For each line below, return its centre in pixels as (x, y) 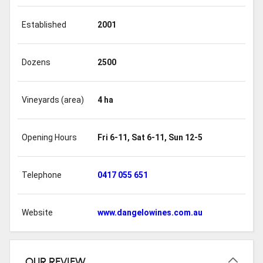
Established (44, 25)
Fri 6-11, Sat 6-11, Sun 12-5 (150, 138)
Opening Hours (49, 138)
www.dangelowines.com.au (150, 213)
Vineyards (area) (53, 100)
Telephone (41, 175)
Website (37, 213)
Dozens (36, 63)
